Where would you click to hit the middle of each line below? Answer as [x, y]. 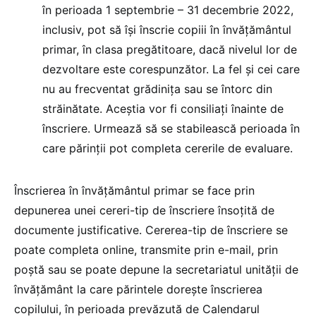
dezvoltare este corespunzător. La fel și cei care [171, 69]
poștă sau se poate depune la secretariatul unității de [156, 269]
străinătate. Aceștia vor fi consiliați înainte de [163, 109]
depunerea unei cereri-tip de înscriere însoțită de [144, 210]
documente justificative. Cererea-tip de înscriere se [151, 230]
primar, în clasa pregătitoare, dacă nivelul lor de [170, 49]
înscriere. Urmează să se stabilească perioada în [171, 128]
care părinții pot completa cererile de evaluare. [168, 148]
